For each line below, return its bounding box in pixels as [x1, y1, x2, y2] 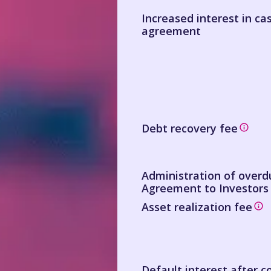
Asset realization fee [142, 200, 252, 214]
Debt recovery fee [142, 121, 238, 135]
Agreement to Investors [142, 181, 269, 195]
